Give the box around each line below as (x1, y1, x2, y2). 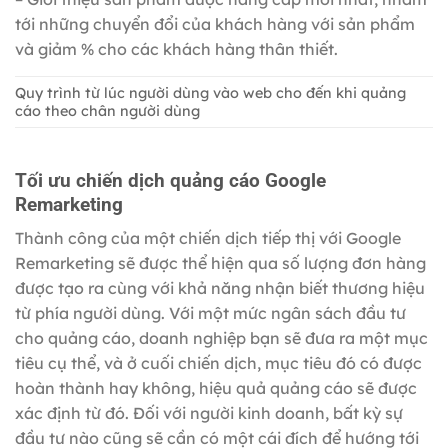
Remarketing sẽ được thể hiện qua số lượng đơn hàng (15, 253, 426, 274)
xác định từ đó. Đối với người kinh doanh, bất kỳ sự (15, 403, 403, 424)
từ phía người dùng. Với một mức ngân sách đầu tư (15, 303, 406, 324)
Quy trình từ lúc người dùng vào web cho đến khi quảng (15, 83, 406, 102)
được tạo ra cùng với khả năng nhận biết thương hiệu (15, 278, 425, 299)
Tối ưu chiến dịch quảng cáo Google (15, 168, 326, 192)
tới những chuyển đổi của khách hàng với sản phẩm (15, 13, 415, 34)
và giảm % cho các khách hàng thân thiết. (15, 38, 338, 59)
